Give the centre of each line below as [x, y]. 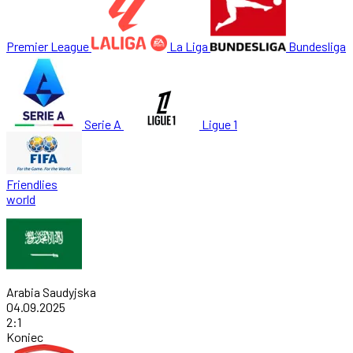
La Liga [189, 46]
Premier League [48, 46]
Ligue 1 [219, 124]
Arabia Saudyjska [51, 292]
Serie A [103, 124]
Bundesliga [317, 46]
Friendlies [32, 184]
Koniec [25, 337]
